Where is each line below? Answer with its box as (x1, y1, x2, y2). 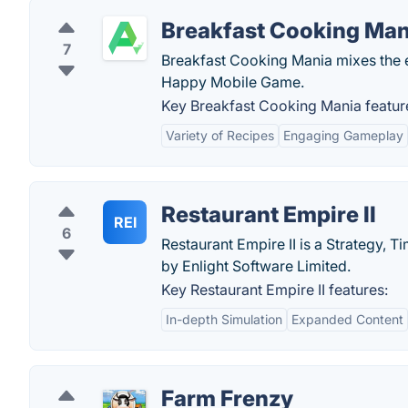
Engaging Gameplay (283, 127, 403, 143)
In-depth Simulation (166, 311, 282, 327)
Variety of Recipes (166, 127, 274, 143)
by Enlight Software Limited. (161, 257, 351, 275)
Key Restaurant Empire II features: (161, 280, 388, 299)
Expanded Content (291, 311, 403, 327)
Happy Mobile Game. (161, 73, 304, 91)
